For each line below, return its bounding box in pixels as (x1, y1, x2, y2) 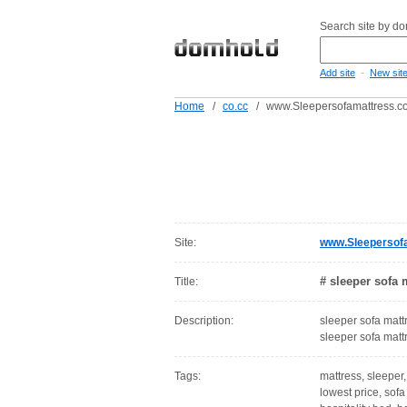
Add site (320, 67, 355, 78)
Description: (174, 314, 233, 327)
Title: (174, 275, 198, 288)
